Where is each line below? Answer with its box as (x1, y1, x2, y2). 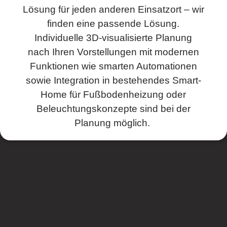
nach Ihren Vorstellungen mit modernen (27, 47, 199, 58)
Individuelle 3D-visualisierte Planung (34, 32, 193, 44)
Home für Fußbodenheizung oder (41, 89, 186, 100)
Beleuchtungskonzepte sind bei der (36, 103, 191, 115)
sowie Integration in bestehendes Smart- (25, 75, 201, 86)
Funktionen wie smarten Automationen (29, 61, 197, 72)
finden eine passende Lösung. (47, 18, 180, 29)
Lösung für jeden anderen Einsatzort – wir (22, 4, 204, 15)
